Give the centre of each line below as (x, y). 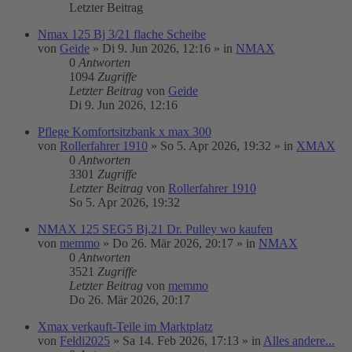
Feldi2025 (85, 341)
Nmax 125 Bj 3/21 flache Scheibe (122, 34)
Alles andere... (299, 341)
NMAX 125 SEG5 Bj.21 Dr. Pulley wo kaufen (155, 229)
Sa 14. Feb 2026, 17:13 (181, 341)
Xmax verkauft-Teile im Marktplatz (125, 326)
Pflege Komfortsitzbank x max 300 (125, 132)
